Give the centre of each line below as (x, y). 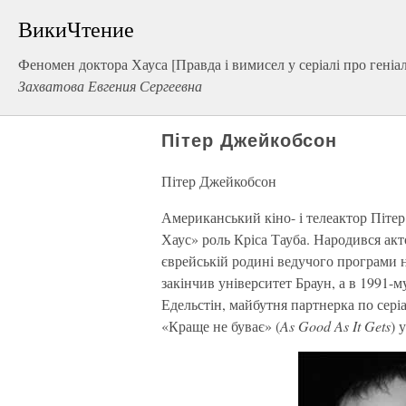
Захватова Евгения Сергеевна (110, 86)
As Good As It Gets (335, 326)
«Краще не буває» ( (221, 326)
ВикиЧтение (76, 29)
